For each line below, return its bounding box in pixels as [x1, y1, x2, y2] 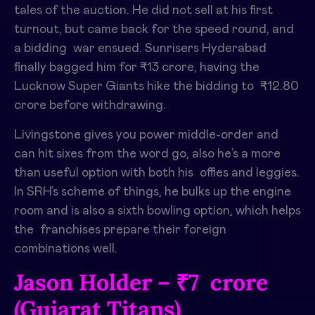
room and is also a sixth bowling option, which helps [14, 204, 301, 217]
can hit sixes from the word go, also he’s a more [14, 147, 281, 160]
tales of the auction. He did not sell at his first [14, 4, 273, 17]
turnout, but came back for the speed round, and [14, 22, 294, 36]
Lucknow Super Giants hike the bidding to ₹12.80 [14, 79, 299, 93]
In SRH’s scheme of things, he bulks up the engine [14, 185, 291, 198]
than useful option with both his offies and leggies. [14, 166, 300, 179]
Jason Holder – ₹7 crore [14, 267, 268, 297]
